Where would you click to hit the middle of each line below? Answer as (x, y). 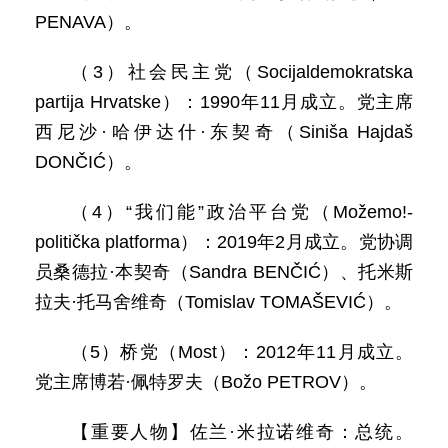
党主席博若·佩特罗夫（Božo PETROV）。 (206, 382)
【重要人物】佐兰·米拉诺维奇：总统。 (242, 432)
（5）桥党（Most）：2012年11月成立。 (242, 352)
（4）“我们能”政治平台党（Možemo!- (242, 212)
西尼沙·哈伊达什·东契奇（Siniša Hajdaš (224, 132)
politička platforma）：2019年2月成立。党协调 (224, 242)
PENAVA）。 (88, 22)
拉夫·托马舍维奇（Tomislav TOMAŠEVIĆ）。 (218, 302)
